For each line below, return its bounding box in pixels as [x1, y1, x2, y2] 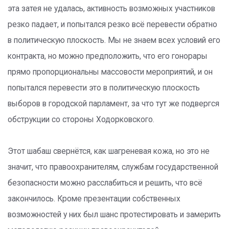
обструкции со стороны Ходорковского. [8, 115, 154, 124]
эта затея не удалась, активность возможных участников [8, 4, 215, 13]
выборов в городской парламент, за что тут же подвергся [8, 99, 219, 108]
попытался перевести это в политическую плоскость [8, 83, 200, 93]
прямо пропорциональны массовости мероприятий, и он [8, 67, 213, 77]
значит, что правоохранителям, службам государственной [8, 163, 218, 172]
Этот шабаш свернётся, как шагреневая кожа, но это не [8, 147, 210, 156]
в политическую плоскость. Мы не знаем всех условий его [8, 36, 220, 45]
